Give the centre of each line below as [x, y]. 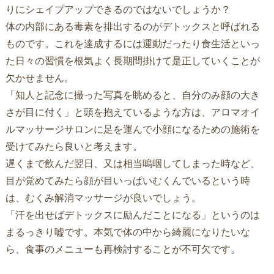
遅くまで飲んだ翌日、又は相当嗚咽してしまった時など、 [132, 163]
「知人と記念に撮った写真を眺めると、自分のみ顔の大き [132, 94]
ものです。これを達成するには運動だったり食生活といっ [132, 43]
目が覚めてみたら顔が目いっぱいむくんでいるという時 [128, 180]
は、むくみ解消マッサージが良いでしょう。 [103, 197]
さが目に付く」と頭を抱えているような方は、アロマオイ [132, 112]
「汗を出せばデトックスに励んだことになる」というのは [132, 214]
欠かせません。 [39, 77]
